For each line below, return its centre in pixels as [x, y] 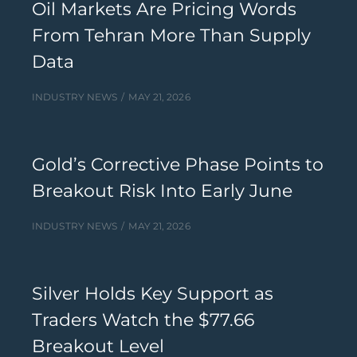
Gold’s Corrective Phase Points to [178, 165]
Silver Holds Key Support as [153, 294]
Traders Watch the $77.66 [143, 320]
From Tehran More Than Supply [171, 35]
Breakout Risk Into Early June [162, 191]
